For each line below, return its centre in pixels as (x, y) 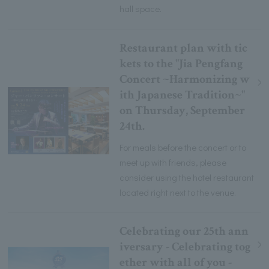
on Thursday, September (183, 110)
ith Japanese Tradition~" (183, 95)
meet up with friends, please (173, 162)
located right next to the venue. (178, 192)
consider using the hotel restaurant (187, 177)
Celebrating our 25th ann (184, 231)
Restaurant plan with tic (184, 48)
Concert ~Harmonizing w (185, 79)
